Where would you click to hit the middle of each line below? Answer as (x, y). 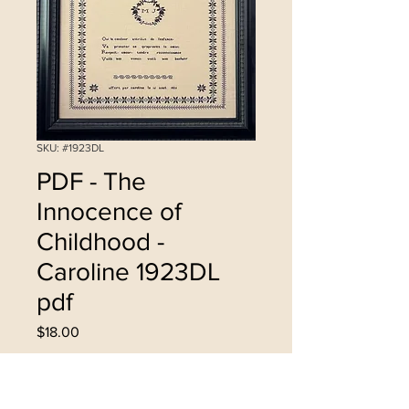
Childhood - (100, 242)
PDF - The (91, 182)
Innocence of (109, 212)
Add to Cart (146, 380)
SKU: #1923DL (70, 148)
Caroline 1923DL (128, 272)
